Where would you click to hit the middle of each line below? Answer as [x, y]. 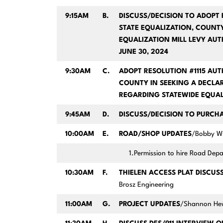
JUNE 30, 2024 [143, 52]
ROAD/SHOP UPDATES [155, 134]
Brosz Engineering [146, 185]
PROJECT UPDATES [149, 204]
